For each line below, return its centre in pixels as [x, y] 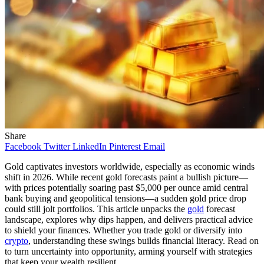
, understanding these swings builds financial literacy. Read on [143, 240]
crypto [16, 240]
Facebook [23, 146]
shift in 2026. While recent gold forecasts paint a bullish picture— [126, 177]
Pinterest [125, 146]
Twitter [57, 146]
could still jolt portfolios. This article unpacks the [96, 209]
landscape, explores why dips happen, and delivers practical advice [129, 219]
